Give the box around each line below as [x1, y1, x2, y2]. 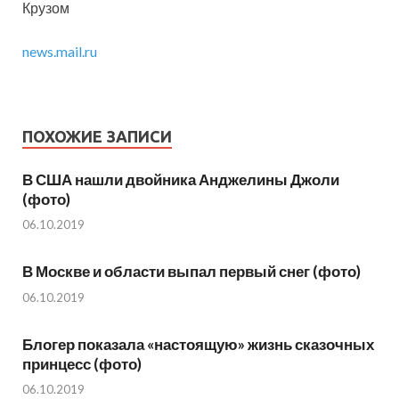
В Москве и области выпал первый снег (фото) [22, 262, 361, 281]
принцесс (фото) [22, 354, 142, 373]
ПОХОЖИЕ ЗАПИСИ [22, 126, 172, 145]
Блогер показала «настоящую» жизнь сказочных [22, 334, 374, 354]
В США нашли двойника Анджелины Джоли [22, 169, 339, 189]
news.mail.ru [22, 42, 97, 60]
